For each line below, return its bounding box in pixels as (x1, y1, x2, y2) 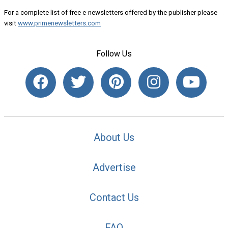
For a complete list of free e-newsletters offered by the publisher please (4, 8, 217, 16)
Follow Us (96, 48, 132, 59)
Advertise (92, 161, 136, 174)
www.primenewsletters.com (18, 19, 101, 27)
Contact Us (89, 191, 139, 204)
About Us (94, 131, 134, 144)
